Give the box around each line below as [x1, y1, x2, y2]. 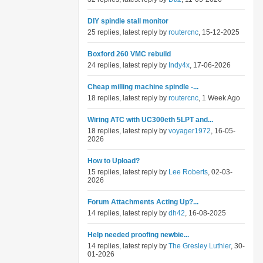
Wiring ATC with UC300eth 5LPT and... [87, 116, 213, 124]
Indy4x [168, 61, 190, 69]
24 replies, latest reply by [87, 61, 168, 69]
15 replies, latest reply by [87, 168, 168, 176]
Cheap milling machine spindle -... [87, 83, 198, 91]
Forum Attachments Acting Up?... [87, 198, 198, 206]
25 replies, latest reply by [87, 28, 168, 36]
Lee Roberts [168, 168, 208, 176]
